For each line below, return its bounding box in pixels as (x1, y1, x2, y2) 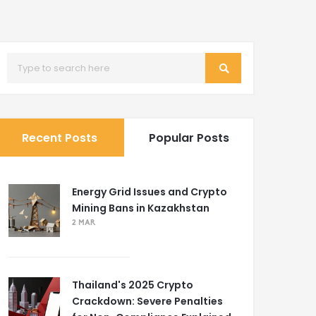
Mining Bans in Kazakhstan (72, 201, 209, 215)
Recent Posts (22, 130, 97, 146)
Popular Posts (148, 130, 229, 146)
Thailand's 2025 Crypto (72, 278, 193, 292)
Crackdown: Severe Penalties (72, 294, 223, 308)
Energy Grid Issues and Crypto (72, 185, 227, 199)
